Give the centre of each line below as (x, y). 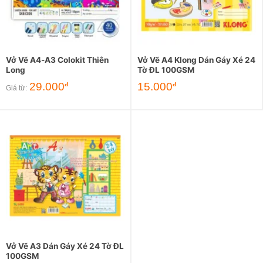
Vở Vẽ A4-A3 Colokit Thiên (57, 60)
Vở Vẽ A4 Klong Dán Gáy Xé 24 (196, 60)
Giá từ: (16, 88)
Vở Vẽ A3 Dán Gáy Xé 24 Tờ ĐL (65, 246)
